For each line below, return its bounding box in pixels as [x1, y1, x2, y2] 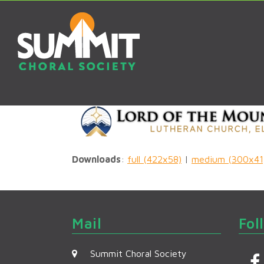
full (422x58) [127, 154, 181, 164]
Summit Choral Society [90, 248, 187, 259]
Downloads [72, 154, 121, 164]
